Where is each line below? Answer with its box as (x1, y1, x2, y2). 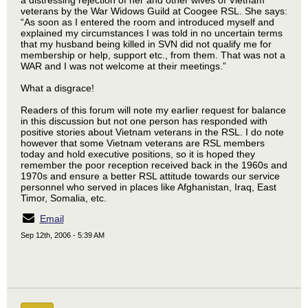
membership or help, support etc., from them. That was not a (21, 49, 285, 60)
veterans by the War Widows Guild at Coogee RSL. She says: (21, 5, 287, 16)
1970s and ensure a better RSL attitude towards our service (21, 170, 280, 181)
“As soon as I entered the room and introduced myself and (21, 16, 274, 27)
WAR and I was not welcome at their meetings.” (21, 60, 226, 71)
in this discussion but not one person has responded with (21, 115, 267, 126)
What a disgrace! (21, 82, 94, 93)
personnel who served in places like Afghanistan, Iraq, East (21, 181, 276, 192)
